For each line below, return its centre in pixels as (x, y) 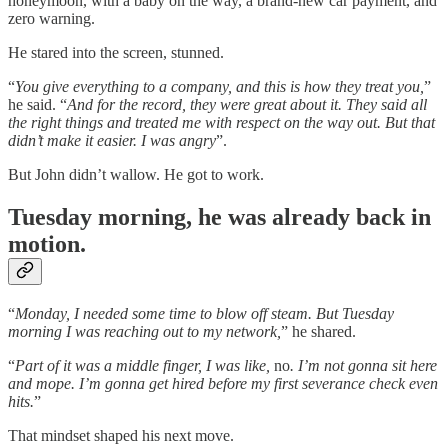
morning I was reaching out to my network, (144, 331)
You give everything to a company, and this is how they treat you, (219, 86)
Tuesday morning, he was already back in (219, 216)
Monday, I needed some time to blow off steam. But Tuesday (204, 313)
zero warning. (51, 18)
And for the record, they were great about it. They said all (247, 104)
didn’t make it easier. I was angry (112, 140)
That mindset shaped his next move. (121, 435)
